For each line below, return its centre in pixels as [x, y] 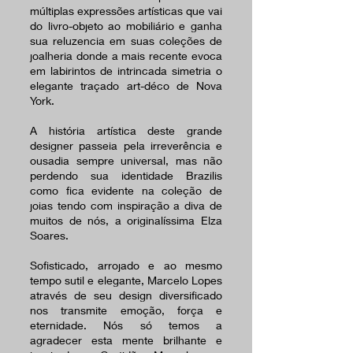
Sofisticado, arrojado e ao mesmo [126, 266]
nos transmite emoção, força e [126, 310]
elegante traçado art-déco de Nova [126, 86]
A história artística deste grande [126, 131]
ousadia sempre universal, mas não [126, 161]
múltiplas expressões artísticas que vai [126, 11]
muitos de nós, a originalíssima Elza [126, 221]
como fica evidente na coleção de [126, 191]
